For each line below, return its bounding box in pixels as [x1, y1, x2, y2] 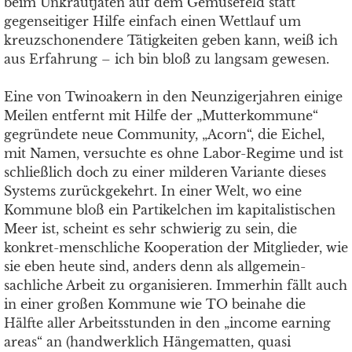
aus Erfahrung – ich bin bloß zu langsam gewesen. [4, 51, 329, 67]
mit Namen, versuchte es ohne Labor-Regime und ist [4, 145, 343, 161]
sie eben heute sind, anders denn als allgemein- [4, 258, 306, 274]
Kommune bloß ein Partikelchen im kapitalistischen [4, 202, 335, 218]
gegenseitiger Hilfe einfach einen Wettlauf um [4, 13, 301, 29]
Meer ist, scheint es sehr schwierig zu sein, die [4, 221, 297, 236]
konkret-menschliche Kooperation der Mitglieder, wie [4, 240, 348, 255]
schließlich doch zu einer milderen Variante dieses [4, 164, 326, 180]
